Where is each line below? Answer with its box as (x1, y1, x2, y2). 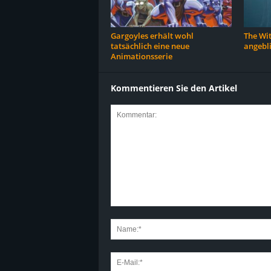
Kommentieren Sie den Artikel (110, 82, 237, 94)
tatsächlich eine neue (110, 41, 189, 51)
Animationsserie (110, 51, 172, 62)
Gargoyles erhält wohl (110, 30, 194, 41)
